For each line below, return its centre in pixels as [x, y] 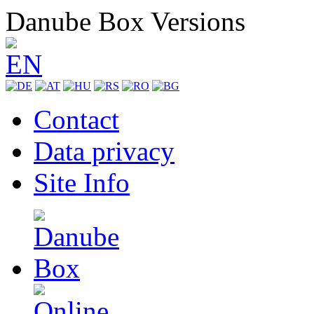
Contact [76, 120]
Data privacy [104, 151]
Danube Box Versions [125, 21]
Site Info [82, 183]
